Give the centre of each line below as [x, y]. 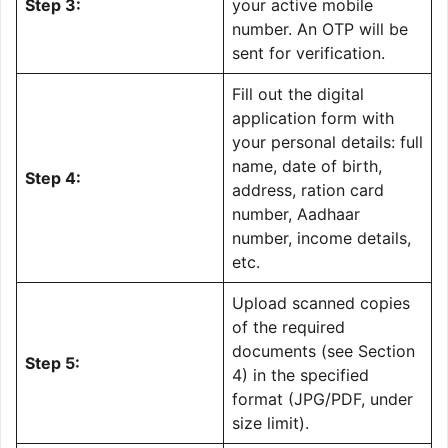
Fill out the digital [298, 93]
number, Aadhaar [296, 213]
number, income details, [321, 237]
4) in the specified [300, 374]
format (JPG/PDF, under [322, 398]
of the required [288, 326]
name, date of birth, [307, 165]
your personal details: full [327, 141]
